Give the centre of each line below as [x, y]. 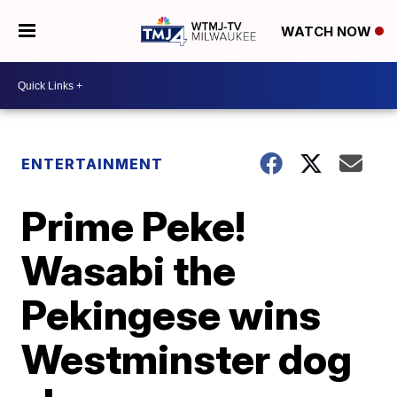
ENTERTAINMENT [93, 164]
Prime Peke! [134, 226]
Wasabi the [129, 270]
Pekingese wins [171, 315]
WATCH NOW [327, 32]
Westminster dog [187, 359]
